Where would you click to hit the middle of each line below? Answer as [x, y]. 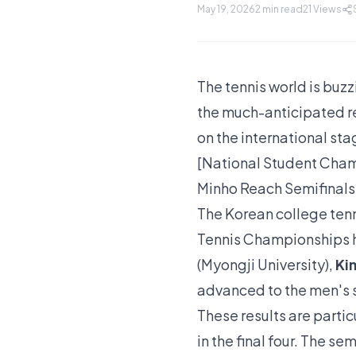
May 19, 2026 [226, 9]
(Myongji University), [266, 264]
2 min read [279, 9]
